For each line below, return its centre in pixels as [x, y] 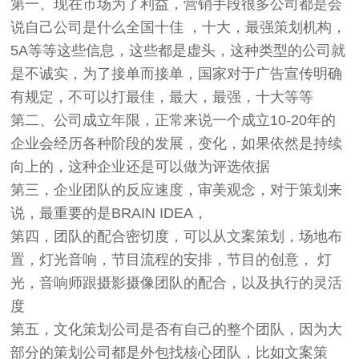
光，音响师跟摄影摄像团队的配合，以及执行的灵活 [177, 283]
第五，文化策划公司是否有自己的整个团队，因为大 [177, 330]
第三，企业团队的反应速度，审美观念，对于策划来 [177, 190]
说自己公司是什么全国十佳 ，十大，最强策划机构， [179, 28]
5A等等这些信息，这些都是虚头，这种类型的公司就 [178, 51]
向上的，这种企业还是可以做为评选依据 [141, 167]
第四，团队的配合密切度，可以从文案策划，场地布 [177, 237]
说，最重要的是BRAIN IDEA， [109, 214]
